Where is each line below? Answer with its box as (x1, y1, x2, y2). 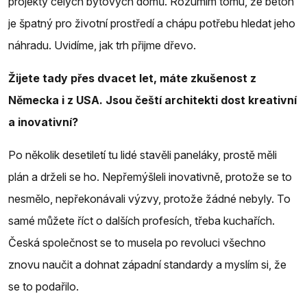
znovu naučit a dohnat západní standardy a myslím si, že (8, 257, 286, 271)
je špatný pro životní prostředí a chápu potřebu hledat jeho (8, 16, 295, 30)
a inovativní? (8, 114, 78, 129)
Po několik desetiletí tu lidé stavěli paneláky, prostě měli (8, 147, 277, 162)
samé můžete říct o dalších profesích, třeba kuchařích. (8, 213, 275, 228)
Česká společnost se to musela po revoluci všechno (8, 235, 266, 249)
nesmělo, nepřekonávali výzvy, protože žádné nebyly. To (8, 191, 291, 206)
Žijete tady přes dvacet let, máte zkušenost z (8, 71, 256, 85)
